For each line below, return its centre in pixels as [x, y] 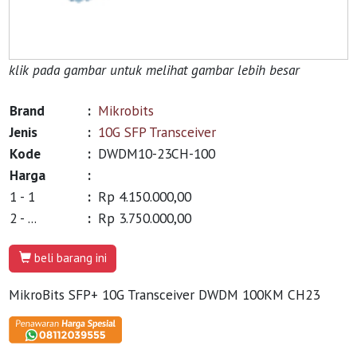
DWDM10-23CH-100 [157, 153]
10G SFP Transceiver [157, 131]
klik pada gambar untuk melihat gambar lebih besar [155, 69]
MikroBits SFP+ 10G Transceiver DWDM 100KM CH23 [165, 294]
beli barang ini [69, 258]
